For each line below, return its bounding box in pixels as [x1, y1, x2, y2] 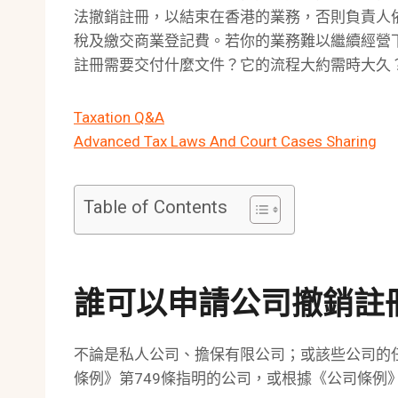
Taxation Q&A [74, 107, 164, 126]
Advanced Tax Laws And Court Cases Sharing [74, 131, 377, 150]
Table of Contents [84, 195, 227, 218]
